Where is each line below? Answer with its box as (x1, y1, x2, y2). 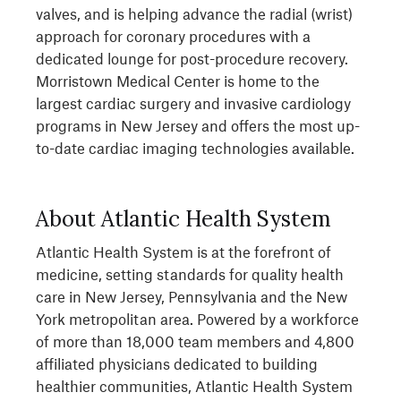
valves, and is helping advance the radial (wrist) (36, 4, 353, 22)
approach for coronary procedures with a (36, 27, 311, 45)
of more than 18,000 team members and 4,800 (36, 332, 354, 350)
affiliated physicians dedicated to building (36, 354, 318, 372)
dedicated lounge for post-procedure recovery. (36, 49, 348, 67)
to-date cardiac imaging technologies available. (36, 139, 354, 157)
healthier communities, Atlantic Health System (36, 377, 353, 395)
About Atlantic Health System (36, 205, 331, 233)
